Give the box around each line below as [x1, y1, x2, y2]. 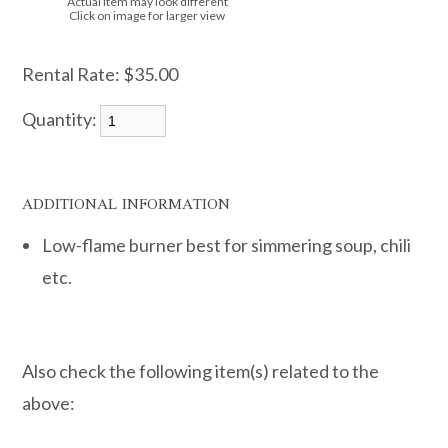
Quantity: [22, 108, 101, 130]
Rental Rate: [22, 63, 121, 85]
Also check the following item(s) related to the [22, 360, 380, 382]
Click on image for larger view [69, 8, 226, 23]
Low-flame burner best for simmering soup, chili [42, 234, 412, 256]
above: [22, 392, 76, 414]
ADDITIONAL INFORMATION [22, 186, 231, 221]
